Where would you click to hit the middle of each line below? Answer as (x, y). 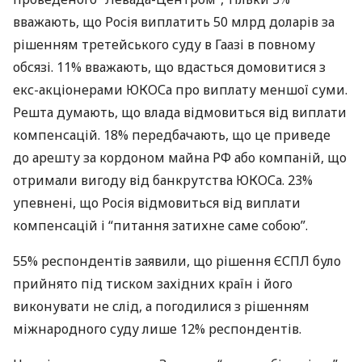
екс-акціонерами (69, 90)
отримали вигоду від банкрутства (124, 180)
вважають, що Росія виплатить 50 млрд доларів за (174, 22)
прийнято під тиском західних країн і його (153, 284)
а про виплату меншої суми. (257, 90)
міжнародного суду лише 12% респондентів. (157, 329)
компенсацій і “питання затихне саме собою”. (160, 225)
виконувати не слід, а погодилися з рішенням (161, 306)
